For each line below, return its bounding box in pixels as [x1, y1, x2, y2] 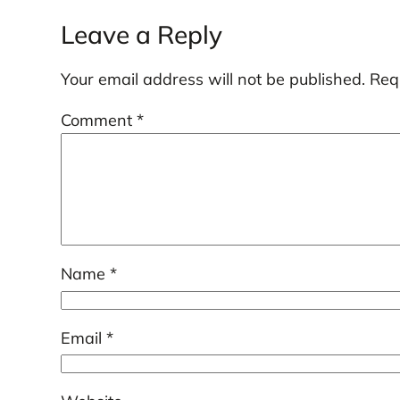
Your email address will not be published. [60, 69, 365, 90]
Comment [60, 110, 137, 131]
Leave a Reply [60, 19, 222, 51]
